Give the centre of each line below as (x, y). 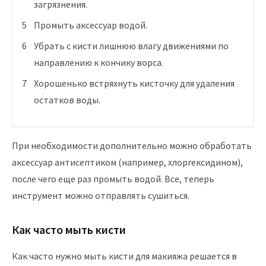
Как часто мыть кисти (69, 230)
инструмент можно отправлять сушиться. (101, 196)
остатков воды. (67, 100)
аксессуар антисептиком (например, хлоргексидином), (127, 162)
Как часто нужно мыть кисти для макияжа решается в (124, 256)
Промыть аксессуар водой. (91, 25)
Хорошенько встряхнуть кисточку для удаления (134, 83)
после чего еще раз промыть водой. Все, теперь (113, 179)
